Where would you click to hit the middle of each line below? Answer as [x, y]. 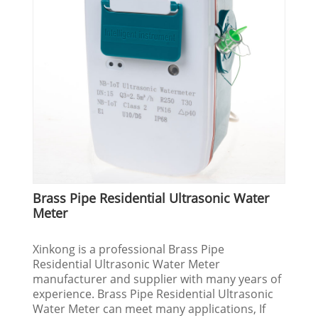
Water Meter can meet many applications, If [149, 308]
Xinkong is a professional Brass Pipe [129, 249]
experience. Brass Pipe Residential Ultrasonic [153, 294]
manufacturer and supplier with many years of [157, 279]
